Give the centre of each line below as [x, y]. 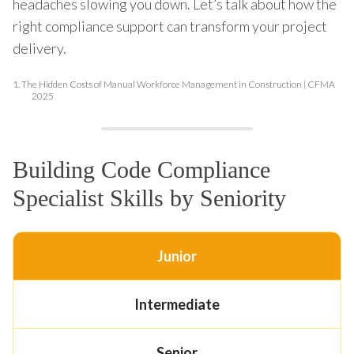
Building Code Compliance [141, 169]
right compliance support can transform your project [170, 26]
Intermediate [177, 304]
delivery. [40, 48]
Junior [177, 256]
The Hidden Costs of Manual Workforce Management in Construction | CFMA [178, 84]
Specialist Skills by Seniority [149, 198]
